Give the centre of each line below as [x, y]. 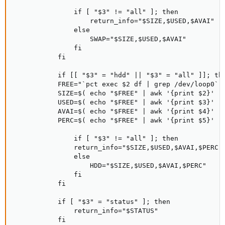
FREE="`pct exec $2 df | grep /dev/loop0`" [118, 84]
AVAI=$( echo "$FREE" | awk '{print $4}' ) [118, 111]
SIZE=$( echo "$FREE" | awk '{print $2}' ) [118, 93]
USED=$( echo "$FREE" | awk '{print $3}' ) [118, 102]
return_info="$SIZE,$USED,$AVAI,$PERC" [118, 147]
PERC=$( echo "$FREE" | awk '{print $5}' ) [118, 120]
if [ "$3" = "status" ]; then [92, 202]
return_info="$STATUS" [86, 211]
